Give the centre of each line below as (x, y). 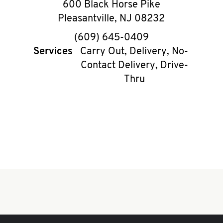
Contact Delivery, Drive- (134, 66)
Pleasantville (86, 19)
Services (53, 52)
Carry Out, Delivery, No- (134, 52)
